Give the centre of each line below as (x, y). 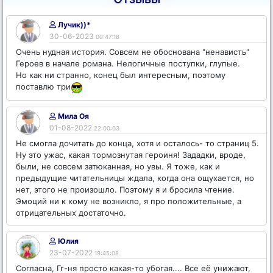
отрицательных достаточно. (71, 213)
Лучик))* (73, 25)
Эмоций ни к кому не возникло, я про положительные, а (129, 201)
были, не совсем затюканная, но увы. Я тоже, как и (118, 166)
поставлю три (43, 87)
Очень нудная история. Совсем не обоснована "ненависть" (133, 52)
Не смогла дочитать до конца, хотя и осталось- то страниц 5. (137, 143)
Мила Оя (73, 116)
